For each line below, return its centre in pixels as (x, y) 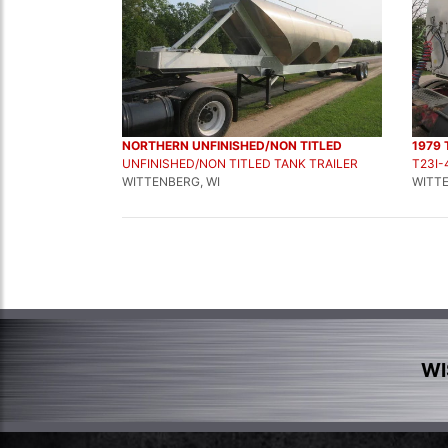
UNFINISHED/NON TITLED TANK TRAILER (240, 163)
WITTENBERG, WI (171, 181)
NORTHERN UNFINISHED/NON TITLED (232, 145)
